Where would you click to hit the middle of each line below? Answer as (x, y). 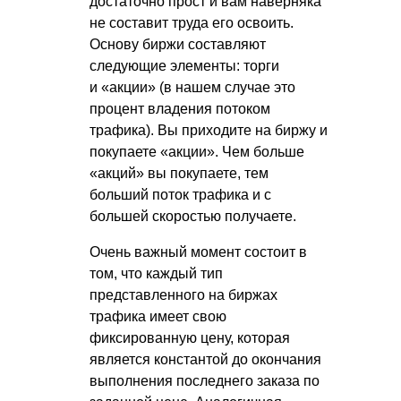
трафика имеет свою (158, 316)
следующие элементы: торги (184, 65)
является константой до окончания (205, 359)
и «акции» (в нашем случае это (192, 87)
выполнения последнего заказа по (205, 380)
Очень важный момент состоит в (198, 252)
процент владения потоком (180, 108)
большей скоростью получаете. (193, 216)
